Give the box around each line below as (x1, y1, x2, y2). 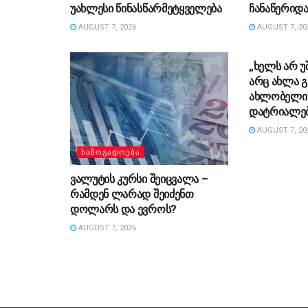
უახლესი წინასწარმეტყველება (70, 1, 222, 15)
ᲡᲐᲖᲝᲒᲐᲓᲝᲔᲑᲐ (81, 148, 140, 157)
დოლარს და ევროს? (70, 203, 177, 217)
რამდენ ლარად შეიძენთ (70, 188, 194, 201)
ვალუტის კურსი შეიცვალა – (70, 173, 208, 186)
